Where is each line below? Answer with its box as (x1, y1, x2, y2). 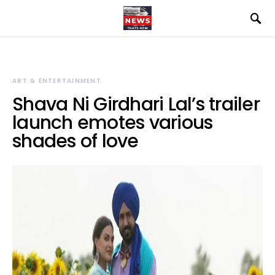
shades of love (12, 128, 139, 154)
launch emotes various (12, 110, 213, 136)
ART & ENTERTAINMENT (12, 76, 101, 85)
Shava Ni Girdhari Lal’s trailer (12, 91, 260, 117)
